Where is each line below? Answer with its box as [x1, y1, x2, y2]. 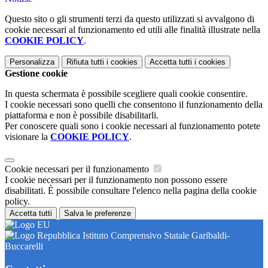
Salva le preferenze [64, 209, 131, 218]
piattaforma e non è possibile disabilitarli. [5, 110, 159, 121]
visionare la [5, 132, 50, 142]
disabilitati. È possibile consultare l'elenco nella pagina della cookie [5, 185, 257, 196]
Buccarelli [5, 241, 43, 252]
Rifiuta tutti [66, 57, 104, 67]
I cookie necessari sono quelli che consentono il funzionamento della [5, 99, 263, 110]
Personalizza [10, 57, 54, 67]
